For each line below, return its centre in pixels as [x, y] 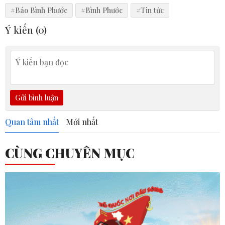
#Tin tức [150, 10]
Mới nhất [82, 122]
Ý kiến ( [22, 29]
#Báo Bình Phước [39, 10]
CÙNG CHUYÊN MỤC [70, 152]
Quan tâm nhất [32, 122]
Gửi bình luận [37, 97]
